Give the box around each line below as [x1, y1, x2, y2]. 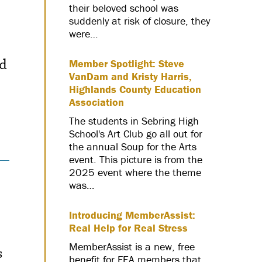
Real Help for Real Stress [69, 221, 188, 235]
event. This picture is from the [69, 152, 202, 166]
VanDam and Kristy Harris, [69, 69, 192, 83]
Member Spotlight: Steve [69, 56, 184, 70]
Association [69, 95, 124, 109]
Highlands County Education [69, 82, 201, 96]
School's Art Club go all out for [69, 126, 202, 140]
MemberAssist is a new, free [69, 240, 195, 254]
